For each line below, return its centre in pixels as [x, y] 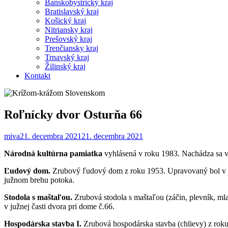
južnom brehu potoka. [39, 180]
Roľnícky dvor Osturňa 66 [73, 114]
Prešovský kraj [68, 39]
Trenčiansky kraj [72, 48]
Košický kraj [65, 20]
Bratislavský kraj [72, 11]
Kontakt [37, 75]
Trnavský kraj [67, 57]
